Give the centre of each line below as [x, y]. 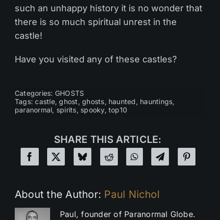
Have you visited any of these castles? [96, 59]
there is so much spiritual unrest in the [96, 22]
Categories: [35, 93]
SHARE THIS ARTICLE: [108, 140]
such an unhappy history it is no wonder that [109, 8]
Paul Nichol [132, 194]
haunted [122, 102]
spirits [66, 110]
